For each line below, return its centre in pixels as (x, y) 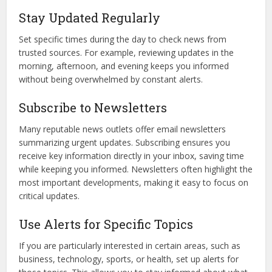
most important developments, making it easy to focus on (134, 183)
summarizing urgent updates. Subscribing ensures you (125, 143)
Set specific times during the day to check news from (123, 39)
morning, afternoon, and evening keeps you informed (124, 66)
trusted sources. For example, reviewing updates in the (127, 53)
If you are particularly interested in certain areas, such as (130, 246)
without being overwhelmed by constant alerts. (111, 80)
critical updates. (49, 196)
